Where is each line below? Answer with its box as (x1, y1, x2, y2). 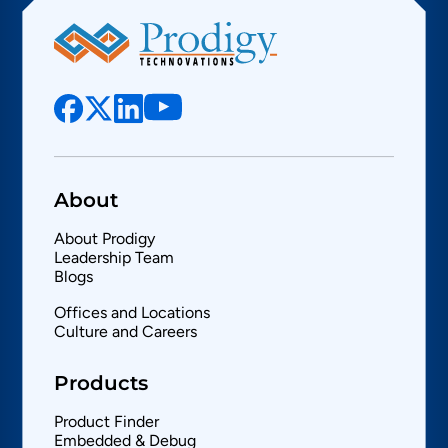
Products (54, 370, 149, 395)
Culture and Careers (54, 321, 198, 341)
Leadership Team (54, 247, 175, 267)
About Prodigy (54, 228, 156, 248)
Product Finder (54, 411, 160, 431)
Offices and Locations (54, 302, 211, 322)
